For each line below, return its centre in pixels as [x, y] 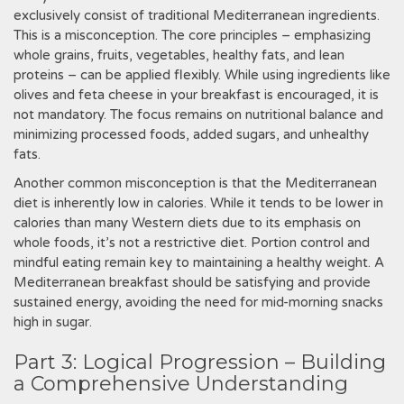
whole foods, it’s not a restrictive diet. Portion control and [192, 243]
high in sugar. [53, 322]
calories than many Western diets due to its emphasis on [187, 223]
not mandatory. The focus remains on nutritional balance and [198, 115]
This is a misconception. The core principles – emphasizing [192, 35]
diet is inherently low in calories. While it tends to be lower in [198, 203]
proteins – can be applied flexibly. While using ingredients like [202, 75]
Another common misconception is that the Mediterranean [195, 183]
